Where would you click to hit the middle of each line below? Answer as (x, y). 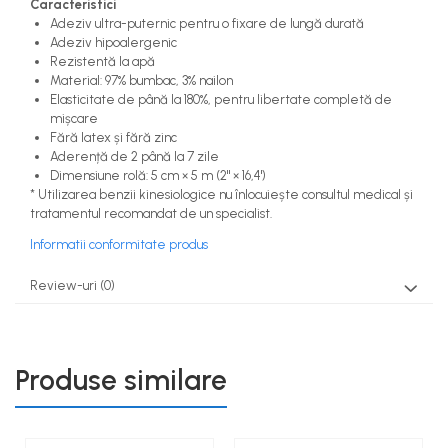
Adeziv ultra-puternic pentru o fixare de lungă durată (207, 23)
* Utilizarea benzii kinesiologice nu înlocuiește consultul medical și (221, 194)
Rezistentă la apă (102, 61)
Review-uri (65, 285)
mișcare (74, 118)
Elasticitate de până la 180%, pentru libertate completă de (221, 99)
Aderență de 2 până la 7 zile (134, 156)
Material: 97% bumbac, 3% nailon (141, 80)
